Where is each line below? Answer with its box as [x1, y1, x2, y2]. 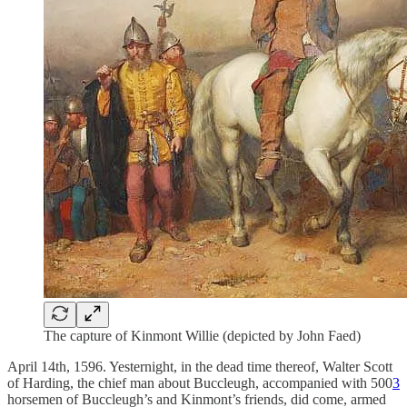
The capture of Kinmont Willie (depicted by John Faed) [44, 327, 361, 343]
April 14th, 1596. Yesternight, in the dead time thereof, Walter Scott [7, 358, 392, 374]
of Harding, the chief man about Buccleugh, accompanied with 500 [7, 374, 392, 391]
